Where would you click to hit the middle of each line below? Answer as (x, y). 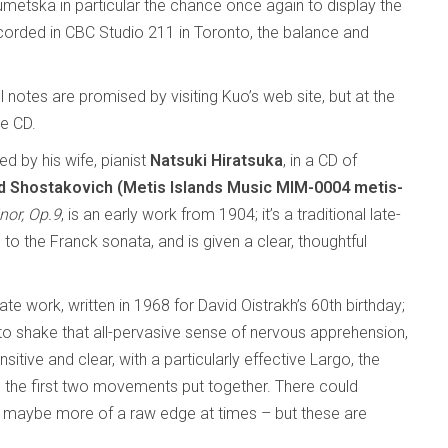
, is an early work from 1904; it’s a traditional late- (231, 214)
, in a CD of (320, 160)
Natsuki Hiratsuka (216, 160)
